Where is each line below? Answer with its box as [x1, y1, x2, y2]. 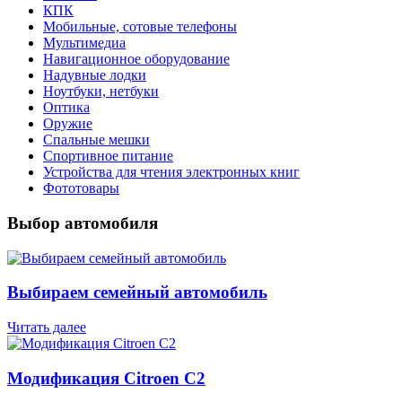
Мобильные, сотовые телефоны [43, 19, 237, 35]
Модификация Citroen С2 [7, 368, 205, 388]
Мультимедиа [43, 35, 126, 51]
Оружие [43, 116, 92, 132]
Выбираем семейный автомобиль [7, 283, 267, 302]
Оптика [43, 100, 90, 116]
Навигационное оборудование [43, 51, 230, 67]
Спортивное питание [43, 148, 173, 164]
